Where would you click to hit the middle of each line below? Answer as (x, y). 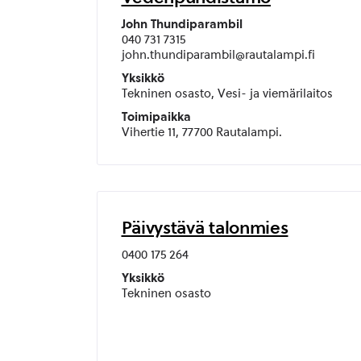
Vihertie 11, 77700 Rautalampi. (201, 132)
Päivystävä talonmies (205, 227)
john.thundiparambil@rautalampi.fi (218, 55)
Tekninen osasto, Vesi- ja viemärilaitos (227, 93)
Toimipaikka (156, 117)
